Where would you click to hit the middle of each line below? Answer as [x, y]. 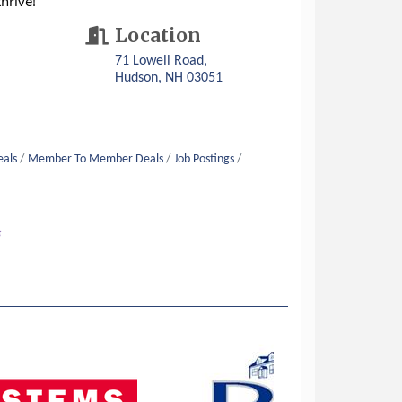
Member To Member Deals [96, 159]
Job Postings [205, 159]
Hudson [137, 78]
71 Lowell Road [160, 61]
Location [158, 35]
